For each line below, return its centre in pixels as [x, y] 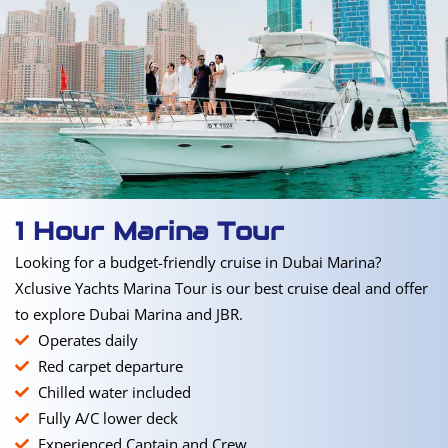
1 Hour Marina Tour [149, 231]
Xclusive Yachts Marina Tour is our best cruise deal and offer [221, 288]
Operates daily [87, 340]
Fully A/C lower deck [107, 418]
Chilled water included [114, 392]
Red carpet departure [110, 366]
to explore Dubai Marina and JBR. [129, 314]
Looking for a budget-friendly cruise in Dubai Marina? [198, 262]
